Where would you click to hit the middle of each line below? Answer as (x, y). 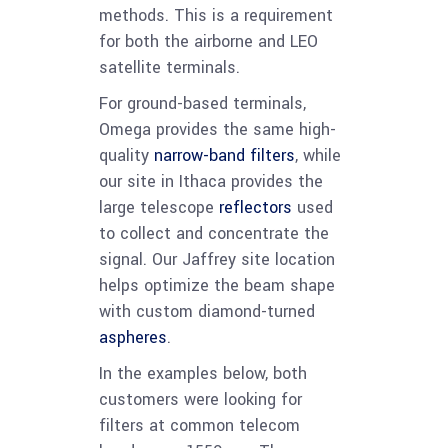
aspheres (133, 338)
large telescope (159, 208)
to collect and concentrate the (214, 234)
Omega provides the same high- (217, 130)
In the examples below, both (203, 374)
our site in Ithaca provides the (211, 182)
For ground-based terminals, (202, 104)
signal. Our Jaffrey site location (217, 260)
